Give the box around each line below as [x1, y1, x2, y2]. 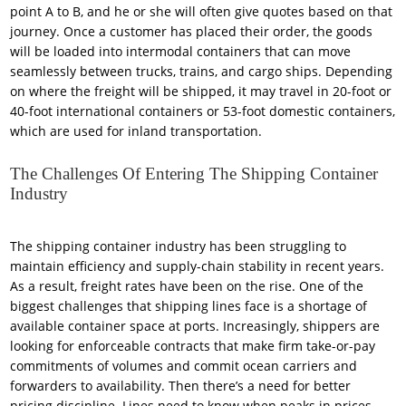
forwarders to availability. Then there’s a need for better [10, 377, 352, 395]
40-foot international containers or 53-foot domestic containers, [10, 102, 396, 121]
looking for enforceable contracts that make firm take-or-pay [10, 337, 376, 355]
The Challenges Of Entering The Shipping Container [10, 164, 379, 184]
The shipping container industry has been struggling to [10, 237, 347, 256]
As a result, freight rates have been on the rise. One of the [10, 277, 364, 295]
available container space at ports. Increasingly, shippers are [10, 317, 381, 335]
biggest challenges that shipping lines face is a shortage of [10, 297, 368, 315]
